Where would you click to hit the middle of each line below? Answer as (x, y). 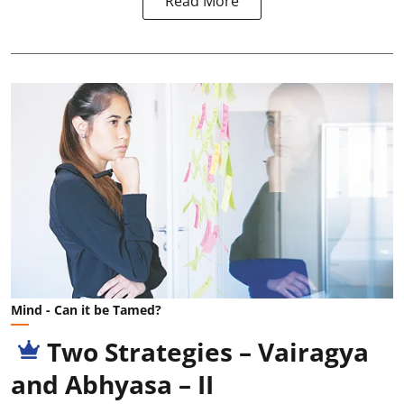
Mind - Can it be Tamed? (86, 309)
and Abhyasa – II (112, 384)
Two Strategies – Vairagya (208, 351)
